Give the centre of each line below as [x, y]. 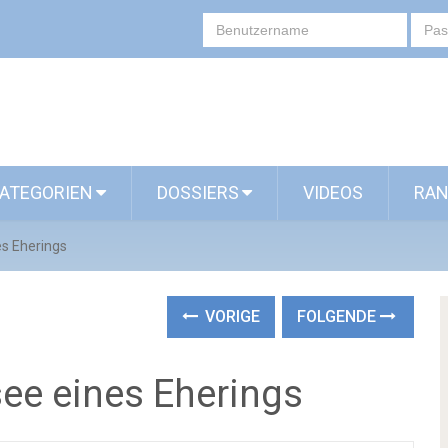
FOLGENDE [339, 316]
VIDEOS [333, 192]
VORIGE [231, 316]
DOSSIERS [198, 192]
